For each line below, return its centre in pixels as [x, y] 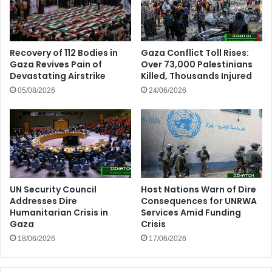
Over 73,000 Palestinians [197, 64]
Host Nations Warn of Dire [199, 189]
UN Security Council [53, 189]
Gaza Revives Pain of [56, 64]
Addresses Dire [43, 201]
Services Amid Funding [191, 212]
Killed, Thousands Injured [196, 76]
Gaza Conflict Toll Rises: [195, 53]
